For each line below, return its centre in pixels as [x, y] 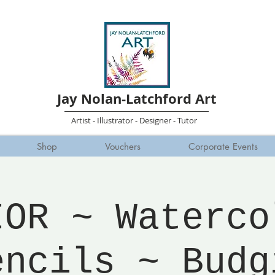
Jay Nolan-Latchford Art [137, 99]
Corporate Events [223, 146]
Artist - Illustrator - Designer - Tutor [134, 120]
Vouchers [122, 146]
